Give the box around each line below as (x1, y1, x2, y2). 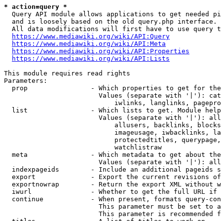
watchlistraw (4, 144, 162, 151)
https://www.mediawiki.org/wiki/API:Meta (12, 40, 166, 47)
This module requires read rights (4, 70, 130, 77)
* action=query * (4, 3, 67, 10)
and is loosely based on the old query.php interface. (4, 18, 217, 25)
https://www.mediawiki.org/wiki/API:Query (12, 33, 170, 40)
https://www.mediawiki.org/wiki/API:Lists (12, 55, 170, 62)
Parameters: (4, 77, 47, 84)
